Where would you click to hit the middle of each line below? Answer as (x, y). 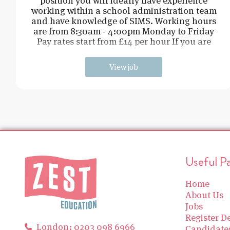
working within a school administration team (124, 10)
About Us (204, 195)
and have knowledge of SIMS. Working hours (124, 21)
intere (124, 51)
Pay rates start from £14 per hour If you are (124, 41)
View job (124, 67)
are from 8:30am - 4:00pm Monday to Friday (124, 31)
